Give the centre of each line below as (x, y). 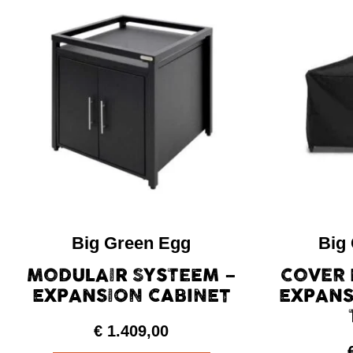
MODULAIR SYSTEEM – (131, 275)
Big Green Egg (132, 243)
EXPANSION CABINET (131, 295)
